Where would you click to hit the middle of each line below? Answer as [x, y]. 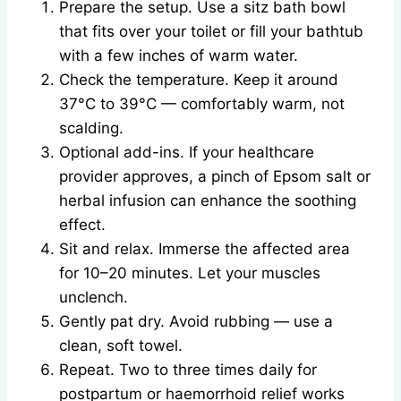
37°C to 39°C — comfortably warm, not [202, 104]
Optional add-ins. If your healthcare [187, 153]
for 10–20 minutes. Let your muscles [190, 273]
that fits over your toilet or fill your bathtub [211, 32]
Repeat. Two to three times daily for [188, 370]
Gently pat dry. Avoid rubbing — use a [196, 322]
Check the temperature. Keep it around [199, 80]
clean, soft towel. [121, 346]
